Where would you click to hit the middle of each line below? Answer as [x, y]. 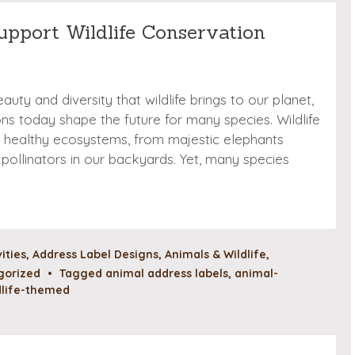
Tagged [82, 273]
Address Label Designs [95, 254]
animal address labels [167, 273]
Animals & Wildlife [216, 254]
